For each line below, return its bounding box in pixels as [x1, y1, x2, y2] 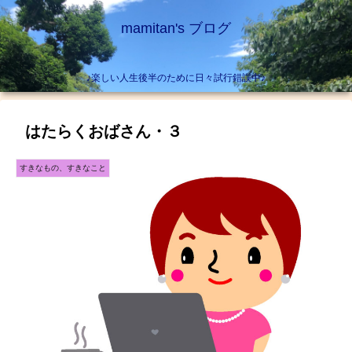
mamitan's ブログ [121, 20, 231, 36]
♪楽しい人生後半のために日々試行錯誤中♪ [86, 72, 266, 84]
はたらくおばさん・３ [25, 123, 182, 141]
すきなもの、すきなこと [20, 163, 106, 173]
